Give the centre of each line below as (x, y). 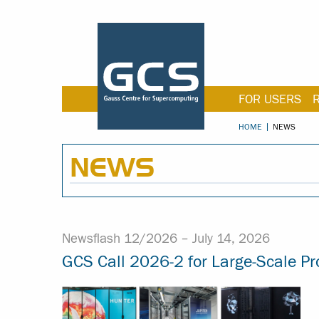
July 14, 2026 (231, 239)
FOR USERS (270, 99)
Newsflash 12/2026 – (127, 239)
